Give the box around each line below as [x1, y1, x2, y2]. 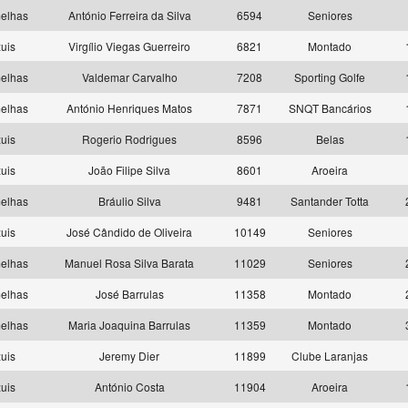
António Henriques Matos [66, 100, 192, 116]
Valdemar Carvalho [81, 69, 178, 85]
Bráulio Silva [97, 193, 161, 209]
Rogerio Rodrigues [82, 131, 177, 147]
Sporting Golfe [294, 69, 365, 85]
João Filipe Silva [88, 162, 170, 178]
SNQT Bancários [288, 100, 372, 116]
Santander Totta [291, 193, 369, 209]
